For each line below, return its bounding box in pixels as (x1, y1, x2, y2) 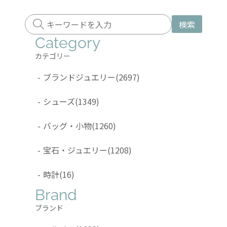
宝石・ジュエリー (43, 143, 107, 156)
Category (35, 33, 100, 52)
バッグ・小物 (43, 119, 92, 132)
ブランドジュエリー (43, 70, 116, 83)
